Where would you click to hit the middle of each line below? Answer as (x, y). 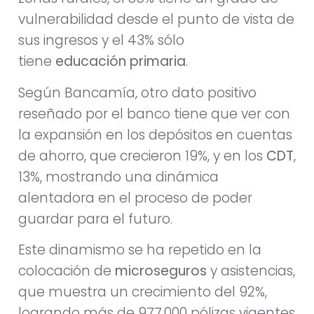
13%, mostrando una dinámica (118, 177)
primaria (158, 62)
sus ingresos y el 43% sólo (101, 41)
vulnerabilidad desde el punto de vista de (156, 20)
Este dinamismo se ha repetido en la (140, 250)
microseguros (161, 271)
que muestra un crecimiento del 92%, (143, 292)
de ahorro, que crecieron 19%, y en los (142, 156)
